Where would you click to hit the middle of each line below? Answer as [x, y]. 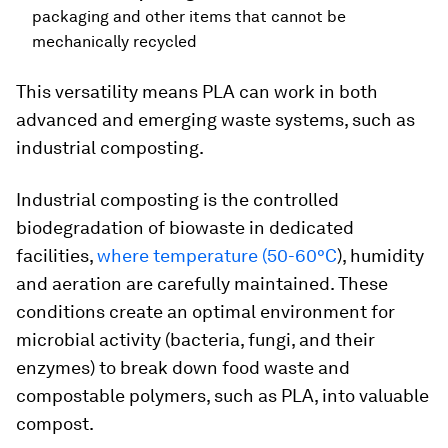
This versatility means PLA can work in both [197, 91]
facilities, [56, 255]
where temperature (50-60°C [217, 255]
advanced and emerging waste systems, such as [215, 119]
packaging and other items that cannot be [189, 16]
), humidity [380, 255]
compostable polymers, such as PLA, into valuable [222, 395]
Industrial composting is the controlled [177, 199]
